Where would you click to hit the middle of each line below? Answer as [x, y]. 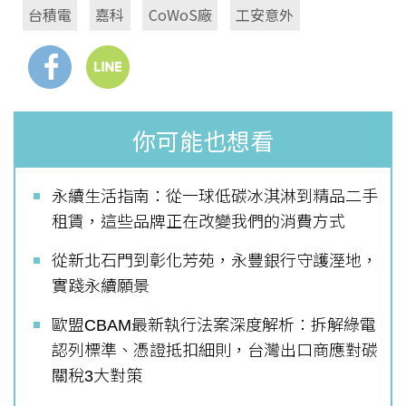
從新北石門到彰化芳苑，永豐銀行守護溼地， [215, 261]
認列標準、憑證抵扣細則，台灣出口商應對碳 [215, 351]
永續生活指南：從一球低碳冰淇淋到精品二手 [215, 197]
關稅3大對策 [97, 377]
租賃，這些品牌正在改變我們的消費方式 [198, 222]
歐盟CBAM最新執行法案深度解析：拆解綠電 [214, 326]
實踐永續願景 [101, 287]
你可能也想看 [203, 143]
